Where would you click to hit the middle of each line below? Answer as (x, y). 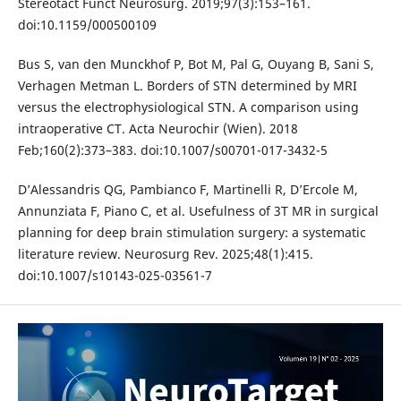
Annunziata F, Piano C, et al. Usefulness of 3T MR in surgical (198, 211)
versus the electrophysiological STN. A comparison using (188, 107)
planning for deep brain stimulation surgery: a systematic (192, 233)
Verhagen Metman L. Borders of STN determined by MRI (187, 86)
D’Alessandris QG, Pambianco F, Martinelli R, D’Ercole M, (188, 190)
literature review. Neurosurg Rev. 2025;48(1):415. (165, 254)
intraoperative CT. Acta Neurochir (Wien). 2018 (158, 129)
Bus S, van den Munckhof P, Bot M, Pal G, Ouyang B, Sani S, (196, 64)
